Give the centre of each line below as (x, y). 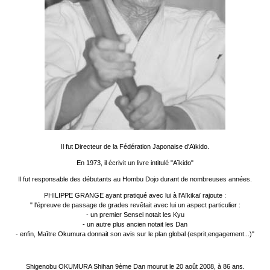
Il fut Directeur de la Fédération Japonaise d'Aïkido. (135, 147)
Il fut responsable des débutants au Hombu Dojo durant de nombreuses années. (135, 179)
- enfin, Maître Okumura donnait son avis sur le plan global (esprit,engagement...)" (135, 234)
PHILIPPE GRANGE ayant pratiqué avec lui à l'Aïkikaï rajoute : (135, 196)
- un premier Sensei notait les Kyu (135, 215)
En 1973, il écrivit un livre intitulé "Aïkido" (135, 163)
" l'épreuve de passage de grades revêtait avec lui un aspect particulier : (135, 205)
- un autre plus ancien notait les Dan (135, 224)
